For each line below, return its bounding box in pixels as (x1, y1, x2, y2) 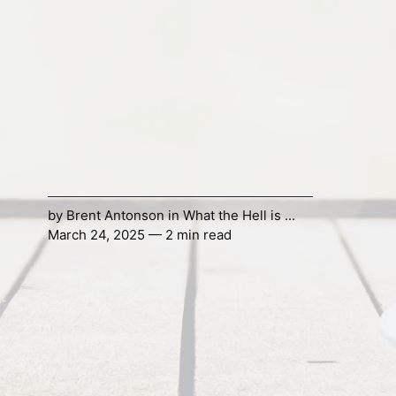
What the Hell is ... (182, 207, 295, 225)
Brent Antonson (65, 207, 164, 225)
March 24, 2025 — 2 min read (47, 226, 232, 244)
